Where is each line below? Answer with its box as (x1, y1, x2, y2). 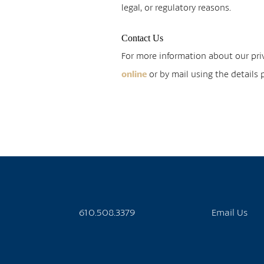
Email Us (212, 206, 248, 218)
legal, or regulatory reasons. (121, 1, 232, 13)
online (121, 68, 147, 80)
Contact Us (121, 33, 164, 43)
